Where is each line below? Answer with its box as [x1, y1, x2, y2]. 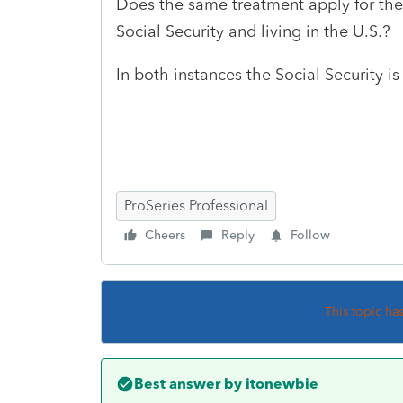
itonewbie [242, 374, 318, 392]
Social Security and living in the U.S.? [116, 21, 399, 41]
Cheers [145, 227, 185, 243]
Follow [291, 227, 330, 243]
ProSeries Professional [124, 196, 268, 214]
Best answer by [134, 374, 242, 392]
